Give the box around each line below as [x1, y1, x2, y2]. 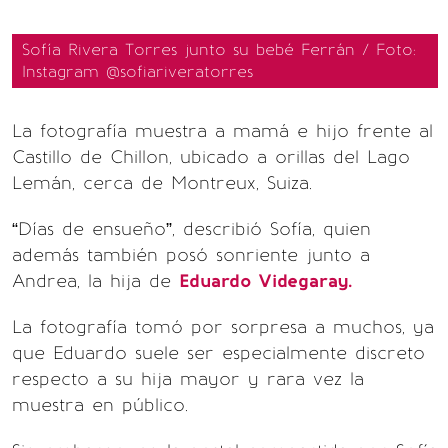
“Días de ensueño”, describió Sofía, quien [12, 218, 371, 240]
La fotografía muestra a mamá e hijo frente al [12, 120, 433, 142]
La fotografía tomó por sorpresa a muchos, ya [12, 316, 434, 338]
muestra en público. [12, 394, 188, 416]
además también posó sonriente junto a [12, 244, 370, 266]
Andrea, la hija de [12, 270, 179, 292]
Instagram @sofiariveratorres [22, 62, 253, 81]
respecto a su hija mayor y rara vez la [12, 368, 364, 390]
